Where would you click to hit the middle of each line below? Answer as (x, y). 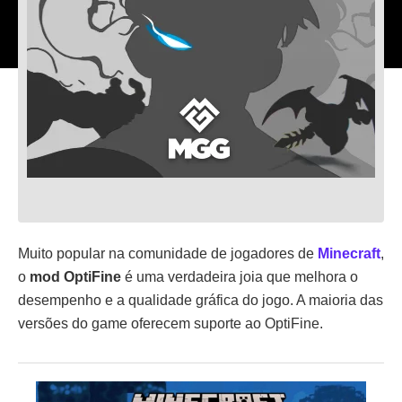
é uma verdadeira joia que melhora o (240, 277)
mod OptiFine (75, 277)
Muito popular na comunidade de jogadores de (168, 253)
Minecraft (349, 253)
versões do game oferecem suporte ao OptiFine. (170, 323)
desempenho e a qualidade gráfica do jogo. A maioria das (201, 300)
